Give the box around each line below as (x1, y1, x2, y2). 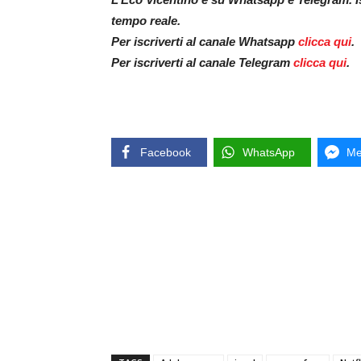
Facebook (140, 145, 191, 159)
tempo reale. (111, 13, 180, 27)
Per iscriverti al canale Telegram (111, 55, 293, 69)
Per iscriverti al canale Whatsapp (111, 34, 298, 48)
